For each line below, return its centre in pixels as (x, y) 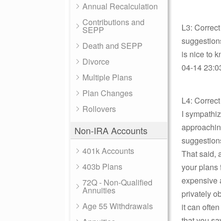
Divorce (96, 61)
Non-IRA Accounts (111, 130)
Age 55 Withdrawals (118, 206)
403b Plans (102, 166)
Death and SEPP (112, 46)
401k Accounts (108, 151)
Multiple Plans (107, 77)
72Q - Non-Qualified (117, 182)
